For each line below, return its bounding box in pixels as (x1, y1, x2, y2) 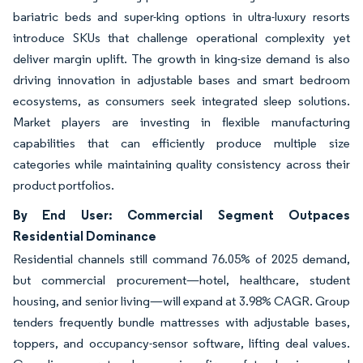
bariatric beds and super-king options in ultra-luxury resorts (13, 8, 350, 24)
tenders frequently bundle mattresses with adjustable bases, (13, 314, 350, 330)
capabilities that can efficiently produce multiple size (13, 135, 350, 151)
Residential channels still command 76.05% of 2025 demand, (13, 250, 350, 267)
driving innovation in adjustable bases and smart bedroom (13, 71, 350, 88)
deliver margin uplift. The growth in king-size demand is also (13, 50, 350, 66)
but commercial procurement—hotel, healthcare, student (13, 271, 350, 288)
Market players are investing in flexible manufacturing (13, 113, 350, 130)
